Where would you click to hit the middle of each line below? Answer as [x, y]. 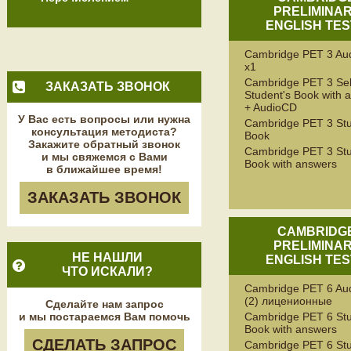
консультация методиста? [104, 132]
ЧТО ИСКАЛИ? [107, 271]
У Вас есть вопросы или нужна [104, 119]
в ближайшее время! [104, 169]
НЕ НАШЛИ [107, 257]
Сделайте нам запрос [104, 304]
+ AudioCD [271, 108]
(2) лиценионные [288, 301]
